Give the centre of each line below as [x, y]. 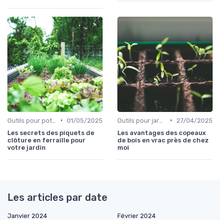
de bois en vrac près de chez [163, 140]
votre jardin [27, 147]
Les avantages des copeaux [162, 133]
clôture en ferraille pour [46, 140]
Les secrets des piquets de [51, 133]
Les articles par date [57, 197]
